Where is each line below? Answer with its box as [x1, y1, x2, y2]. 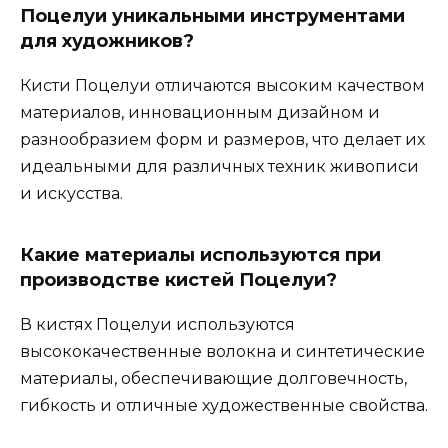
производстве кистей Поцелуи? [20, 269, 337, 292]
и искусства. [20, 184, 123, 204]
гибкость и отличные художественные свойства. [20, 396, 428, 416]
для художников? [20, 30, 194, 53]
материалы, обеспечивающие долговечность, [20, 369, 407, 389]
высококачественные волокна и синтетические [20, 342, 425, 362]
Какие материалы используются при [20, 244, 381, 267]
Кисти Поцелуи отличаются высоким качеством [20, 76, 425, 96]
